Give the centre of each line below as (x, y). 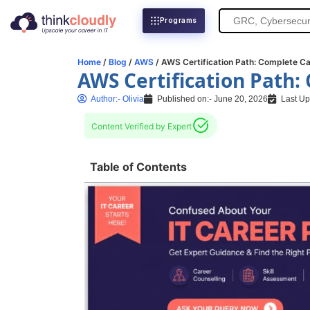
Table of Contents (138, 167)
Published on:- (184, 99)
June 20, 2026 (241, 99)
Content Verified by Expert (142, 126)
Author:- (106, 99)
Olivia (132, 99)
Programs (178, 20)
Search (235, 20)
